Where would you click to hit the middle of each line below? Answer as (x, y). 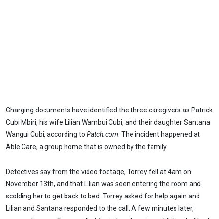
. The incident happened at (159, 135)
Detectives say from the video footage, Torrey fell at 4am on (99, 172)
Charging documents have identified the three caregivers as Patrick (109, 110)
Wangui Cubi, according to (46, 135)
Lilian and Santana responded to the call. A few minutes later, (100, 208)
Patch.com (102, 135)
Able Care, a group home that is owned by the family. (87, 147)
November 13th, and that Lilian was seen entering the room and (103, 184)
